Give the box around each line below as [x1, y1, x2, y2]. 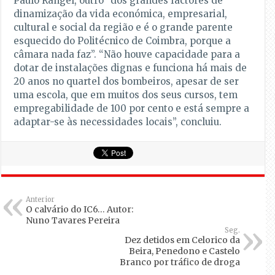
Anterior [26, 195, 55, 204]
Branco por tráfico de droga [119, 257, 240, 268]
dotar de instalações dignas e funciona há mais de [14, 62, 247, 74]
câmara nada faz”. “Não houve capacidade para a [14, 48, 241, 61]
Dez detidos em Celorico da [124, 234, 240, 246]
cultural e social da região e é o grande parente [14, 21, 233, 34]
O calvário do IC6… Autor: [26, 204, 134, 215]
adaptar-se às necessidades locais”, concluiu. [14, 116, 222, 128]
